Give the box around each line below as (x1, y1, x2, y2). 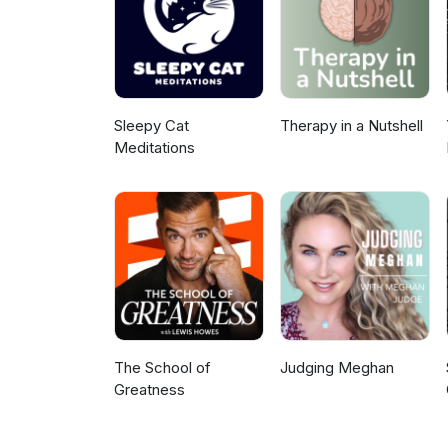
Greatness (114, 380, 185, 400)
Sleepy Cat (114, 116, 189, 136)
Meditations (114, 138, 195, 158)
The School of (114, 358, 211, 378)
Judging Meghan (280, 358, 395, 378)
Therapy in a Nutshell (280, 116, 424, 136)
